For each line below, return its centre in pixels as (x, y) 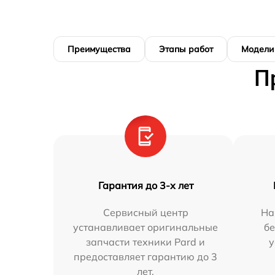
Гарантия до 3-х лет (145, 185)
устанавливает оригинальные (146, 227)
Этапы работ (186, 49)
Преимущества (99, 49)
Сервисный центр (145, 212)
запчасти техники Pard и (146, 242)
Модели (258, 49)
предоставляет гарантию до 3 (146, 256)
